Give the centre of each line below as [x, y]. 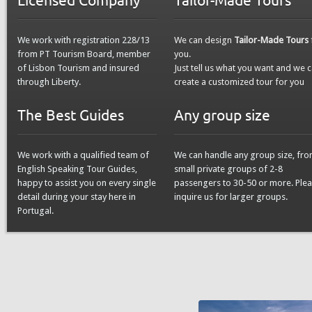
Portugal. [36, 210]
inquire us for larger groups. [231, 196]
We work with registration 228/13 [84, 40]
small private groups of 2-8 [228, 169]
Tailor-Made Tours [271, 40]
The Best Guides [71, 114]
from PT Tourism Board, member [84, 54]
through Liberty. [49, 81]
